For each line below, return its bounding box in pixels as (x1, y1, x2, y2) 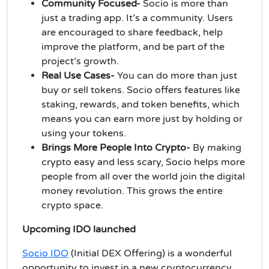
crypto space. (41, 199, 103, 211)
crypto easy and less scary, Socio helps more (41, 156, 245, 168)
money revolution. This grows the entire (41, 184, 223, 197)
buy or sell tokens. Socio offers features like (41, 83, 240, 96)
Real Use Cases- (41, 69, 117, 82)
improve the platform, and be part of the (41, 40, 225, 53)
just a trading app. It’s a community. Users (41, 11, 233, 24)
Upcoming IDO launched (22, 223, 138, 235)
